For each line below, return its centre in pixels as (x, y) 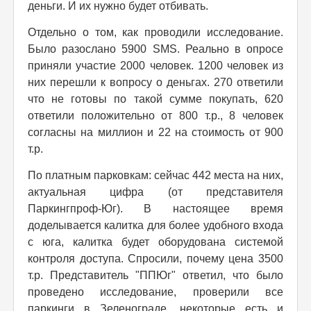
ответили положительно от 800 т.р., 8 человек (155, 115)
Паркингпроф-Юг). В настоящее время (155, 208)
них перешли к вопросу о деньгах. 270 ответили (155, 82)
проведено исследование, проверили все (155, 292)
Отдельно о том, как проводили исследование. (155, 32)
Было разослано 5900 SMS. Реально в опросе (155, 49)
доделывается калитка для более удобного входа (155, 225)
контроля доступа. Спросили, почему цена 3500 (155, 258)
